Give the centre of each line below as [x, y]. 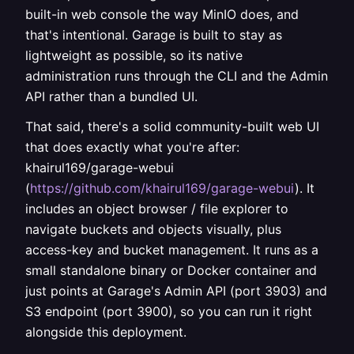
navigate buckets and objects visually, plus [153, 229]
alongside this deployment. [106, 332]
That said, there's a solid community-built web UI [172, 126]
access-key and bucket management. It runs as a [172, 250]
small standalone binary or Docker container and [171, 270]
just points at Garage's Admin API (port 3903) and [176, 291]
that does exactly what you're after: [132, 147]
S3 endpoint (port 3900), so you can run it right [169, 311]
